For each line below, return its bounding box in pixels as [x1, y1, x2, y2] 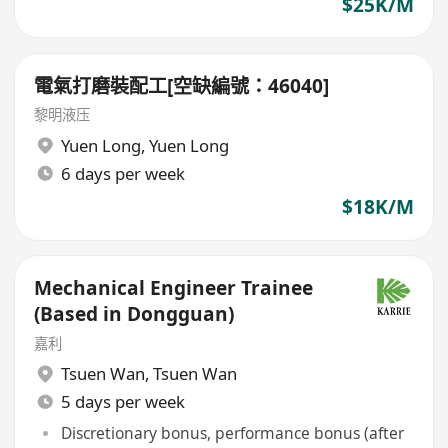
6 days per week [60, 161, 185, 185]
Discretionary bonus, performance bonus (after [60, 421, 404, 444]
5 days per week [60, 390, 185, 414]
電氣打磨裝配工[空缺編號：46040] [34, 72, 330, 99]
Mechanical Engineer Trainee [34, 275, 314, 302]
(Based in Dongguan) [34, 301, 235, 328]
